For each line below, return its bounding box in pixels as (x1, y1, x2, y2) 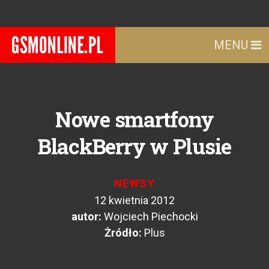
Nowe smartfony (55, 105, 214, 133)
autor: (71, 210, 101, 223)
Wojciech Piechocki (103, 210, 198, 223)
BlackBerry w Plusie (37, 132, 232, 160)
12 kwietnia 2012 (94, 194, 175, 207)
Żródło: (104, 226, 142, 239)
